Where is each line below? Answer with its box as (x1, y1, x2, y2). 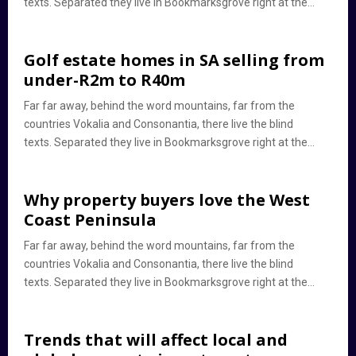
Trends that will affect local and (24, 329, 288, 350)
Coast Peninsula (24, 209, 157, 230)
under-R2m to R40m (24, 69, 185, 91)
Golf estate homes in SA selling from (24, 49, 324, 71)
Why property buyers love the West (24, 189, 310, 211)
